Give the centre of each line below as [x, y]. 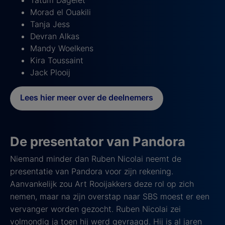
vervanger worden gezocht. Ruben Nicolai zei [95, 209]
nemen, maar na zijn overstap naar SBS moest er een [110, 196]
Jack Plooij [50, 72]
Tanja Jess [50, 24]
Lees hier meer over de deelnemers [87, 98]
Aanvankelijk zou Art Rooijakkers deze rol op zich [102, 184]
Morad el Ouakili [61, 12]
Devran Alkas [55, 36]
